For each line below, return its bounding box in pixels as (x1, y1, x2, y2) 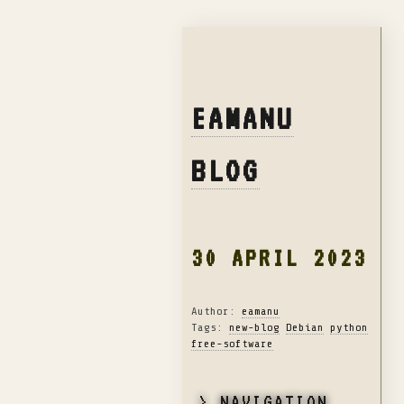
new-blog (229, 321, 280, 335)
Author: (191, 305, 242, 318)
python (330, 321, 368, 335)
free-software (191, 337, 273, 351)
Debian (286, 321, 324, 335)
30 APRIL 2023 (191, 244, 367, 272)
